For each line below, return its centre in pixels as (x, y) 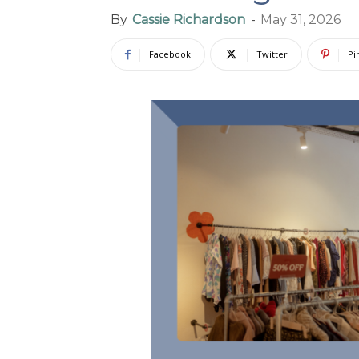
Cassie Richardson (189, 20)
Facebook (170, 54)
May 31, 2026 (301, 20)
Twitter (272, 54)
